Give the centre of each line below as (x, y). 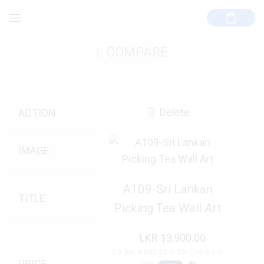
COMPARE (137, 52)
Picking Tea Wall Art (168, 208)
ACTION (37, 113)
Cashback (205, 252)
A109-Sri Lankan (168, 189)
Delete (174, 112)
